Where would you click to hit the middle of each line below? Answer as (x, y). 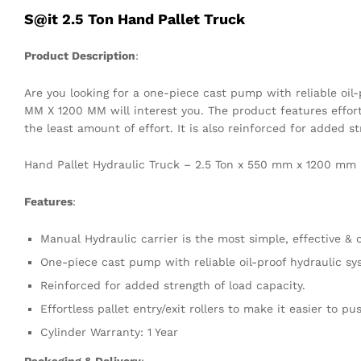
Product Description (80, 55)
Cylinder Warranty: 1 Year (109, 332)
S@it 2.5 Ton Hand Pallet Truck (135, 19)
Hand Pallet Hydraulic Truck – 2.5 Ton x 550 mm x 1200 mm (190, 165)
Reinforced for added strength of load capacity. (173, 285)
